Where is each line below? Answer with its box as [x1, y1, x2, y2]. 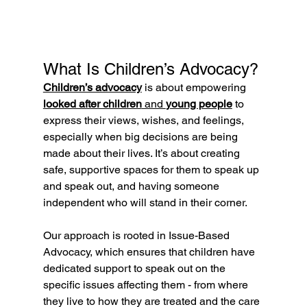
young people [165, 97, 232, 111]
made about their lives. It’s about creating [42, 147, 243, 160]
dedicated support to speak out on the [42, 262, 228, 275]
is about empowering [141, 81, 249, 95]
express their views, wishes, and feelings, [42, 114, 247, 127]
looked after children [42, 97, 142, 111]
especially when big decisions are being [42, 130, 241, 144]
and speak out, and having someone [42, 180, 222, 193]
